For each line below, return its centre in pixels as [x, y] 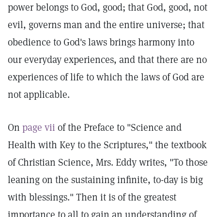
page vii [39, 127]
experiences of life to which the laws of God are [106, 77]
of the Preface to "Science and [118, 127]
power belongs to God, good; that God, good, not [108, 7]
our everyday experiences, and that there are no [107, 60]
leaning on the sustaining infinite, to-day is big [105, 180]
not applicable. [39, 94]
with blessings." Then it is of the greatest [92, 197]
